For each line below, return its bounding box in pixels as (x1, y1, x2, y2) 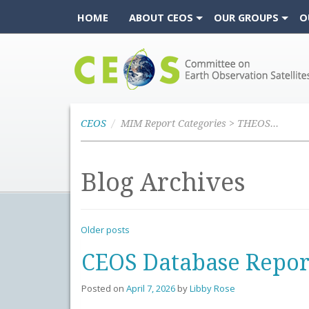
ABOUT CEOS (129, 10, 193, 24)
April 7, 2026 (126, 282, 175, 295)
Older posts (81, 223, 130, 236)
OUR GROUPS (214, 10, 279, 24)
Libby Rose (190, 282, 235, 295)
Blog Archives (81, 168, 246, 197)
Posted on (81, 282, 126, 295)
